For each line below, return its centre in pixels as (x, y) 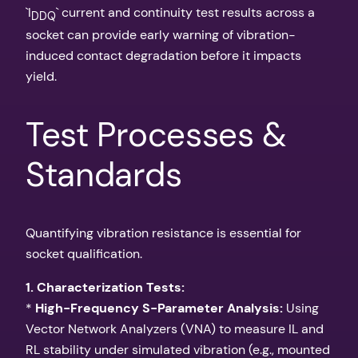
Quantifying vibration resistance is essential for (163, 233)
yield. (41, 77)
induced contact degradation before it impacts (163, 56)
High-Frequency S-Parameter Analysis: (159, 308)
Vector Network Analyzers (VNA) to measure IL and (175, 329)
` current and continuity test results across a (185, 12)
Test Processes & (157, 135)
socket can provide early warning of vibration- (161, 35)
